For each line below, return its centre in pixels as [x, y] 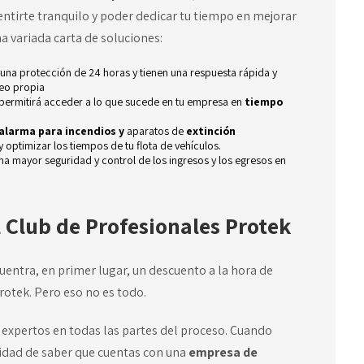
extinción [210, 131]
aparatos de [155, 131]
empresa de [223, 353]
